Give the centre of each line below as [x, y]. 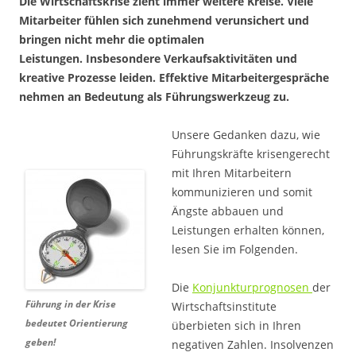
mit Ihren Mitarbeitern [232, 173]
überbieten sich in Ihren [236, 325]
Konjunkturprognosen [252, 287]
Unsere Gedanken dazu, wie [246, 135]
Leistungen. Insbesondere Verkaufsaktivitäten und [158, 58]
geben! [41, 342]
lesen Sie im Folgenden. [235, 249]
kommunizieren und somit [242, 192]
